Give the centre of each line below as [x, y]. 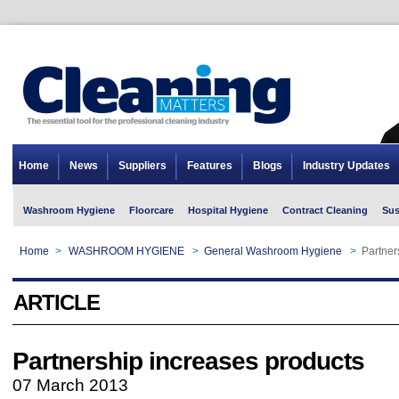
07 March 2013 [70, 385]
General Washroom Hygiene [273, 251]
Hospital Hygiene [228, 210]
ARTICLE [57, 302]
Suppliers [142, 166]
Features [210, 166]
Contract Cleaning [325, 210]
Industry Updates [346, 166]
